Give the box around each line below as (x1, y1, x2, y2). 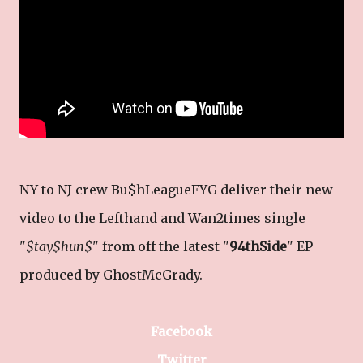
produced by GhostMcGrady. (19, 267, 203, 283)
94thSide (229, 238, 287, 254)
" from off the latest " (92, 238, 229, 254)
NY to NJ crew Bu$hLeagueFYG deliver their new (19, 181, 333, 198)
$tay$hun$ (26, 238, 92, 254)
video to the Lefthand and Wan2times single (19, 210, 305, 226)
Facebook (151, 323, 212, 340)
